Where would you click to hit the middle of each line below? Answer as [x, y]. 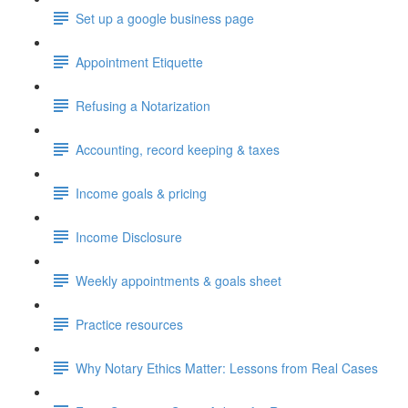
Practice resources [129, 324]
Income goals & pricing [141, 193]
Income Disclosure [129, 236]
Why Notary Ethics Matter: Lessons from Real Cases [227, 367]
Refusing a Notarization [143, 105]
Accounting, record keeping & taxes [178, 149]
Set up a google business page [165, 18]
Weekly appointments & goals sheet [178, 280]
